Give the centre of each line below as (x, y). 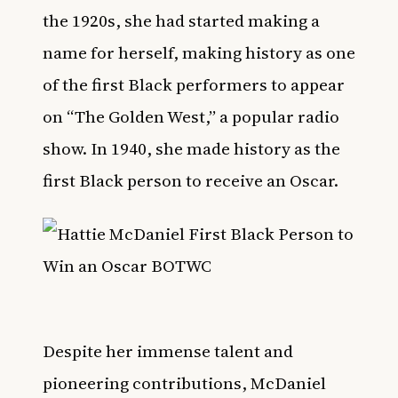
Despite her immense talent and (168, 351)
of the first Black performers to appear (194, 84)
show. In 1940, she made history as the (191, 148)
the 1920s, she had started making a (181, 20)
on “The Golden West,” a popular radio (191, 116)
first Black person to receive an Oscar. (191, 180)
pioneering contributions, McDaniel (184, 383)
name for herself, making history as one (199, 52)
